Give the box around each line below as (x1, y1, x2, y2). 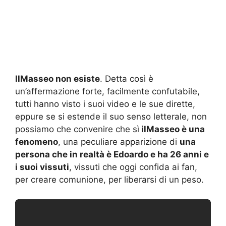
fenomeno (15, 137, 58, 147)
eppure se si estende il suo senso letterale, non (15, 111, 207, 122)
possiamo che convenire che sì (15, 124, 139, 134)
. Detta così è (100, 74, 153, 84)
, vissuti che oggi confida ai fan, (69, 162, 197, 172)
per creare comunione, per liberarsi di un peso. (15, 175, 204, 185)
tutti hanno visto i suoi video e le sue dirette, (15, 99, 195, 109)
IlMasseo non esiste (15, 74, 100, 84)
